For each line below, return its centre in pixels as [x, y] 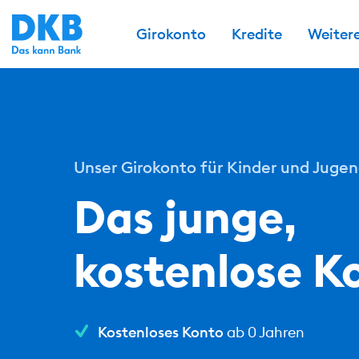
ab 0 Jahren [264, 332]
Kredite [257, 34]
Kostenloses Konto [161, 332]
